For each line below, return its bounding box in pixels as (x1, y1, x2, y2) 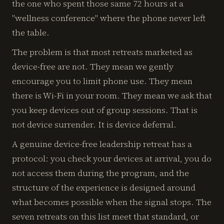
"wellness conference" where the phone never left (12, 12, 205, 24)
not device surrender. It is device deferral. (12, 118, 176, 130)
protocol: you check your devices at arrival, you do (12, 152, 211, 164)
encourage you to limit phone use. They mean (12, 75, 192, 87)
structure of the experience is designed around (12, 181, 195, 193)
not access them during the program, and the (12, 167, 189, 179)
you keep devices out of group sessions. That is (12, 104, 197, 116)
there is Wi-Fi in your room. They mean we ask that (12, 89, 212, 101)
